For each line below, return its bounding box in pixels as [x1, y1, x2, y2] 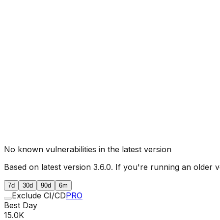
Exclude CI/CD [12, 190, 66, 200]
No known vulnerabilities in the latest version [4, 144, 171, 154]
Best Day [4, 200, 37, 210]
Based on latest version [4, 162, 93, 172]
